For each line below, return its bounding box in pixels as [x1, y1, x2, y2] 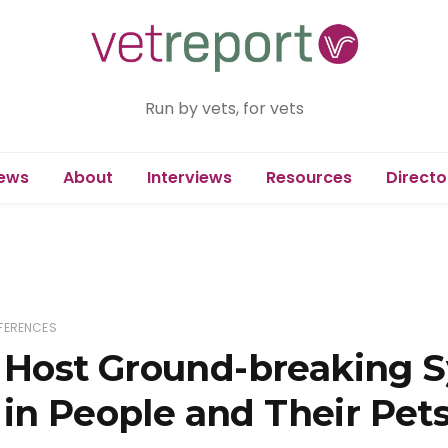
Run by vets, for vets [144, 96, 304, 120]
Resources [265, 165, 352, 189]
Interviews [146, 165, 232, 189]
